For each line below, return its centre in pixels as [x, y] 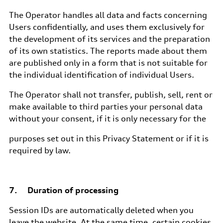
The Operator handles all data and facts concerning [108, 15]
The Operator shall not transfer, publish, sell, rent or [111, 95]
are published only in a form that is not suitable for [108, 63]
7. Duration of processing [64, 190]
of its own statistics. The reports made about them [108, 51]
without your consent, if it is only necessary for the [107, 118]
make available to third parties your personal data [106, 107]
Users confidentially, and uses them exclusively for [107, 27]
